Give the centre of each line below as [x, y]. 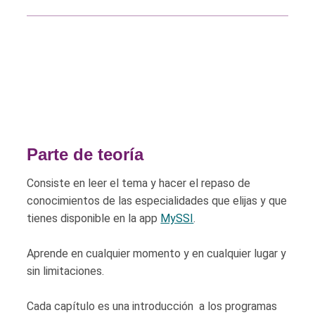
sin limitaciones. [66, 271]
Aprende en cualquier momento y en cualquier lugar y [157, 253]
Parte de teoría [85, 154]
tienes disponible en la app [94, 218]
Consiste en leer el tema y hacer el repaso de [139, 183]
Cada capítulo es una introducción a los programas [152, 306]
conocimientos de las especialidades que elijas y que [157, 201]
